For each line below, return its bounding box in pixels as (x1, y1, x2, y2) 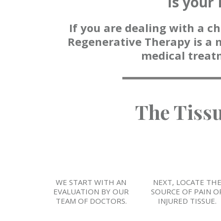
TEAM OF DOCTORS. (55, 196, 127, 206)
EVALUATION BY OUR (53, 186, 129, 197)
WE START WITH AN (56, 177, 126, 187)
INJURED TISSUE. (158, 196, 217, 206)
